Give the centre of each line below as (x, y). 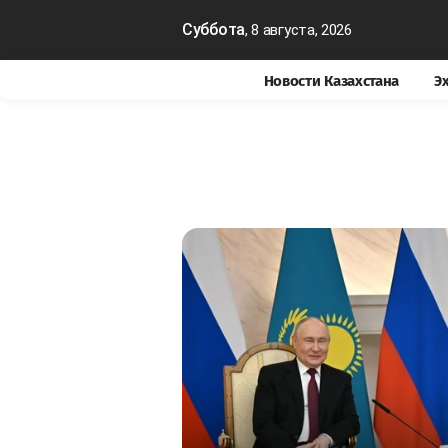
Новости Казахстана (331, 81)
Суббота (213, 29)
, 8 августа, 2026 (298, 30)
